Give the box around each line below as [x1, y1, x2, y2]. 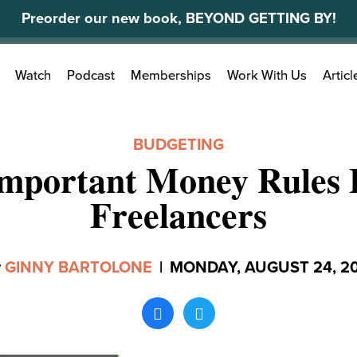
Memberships [131, 68, 211, 84]
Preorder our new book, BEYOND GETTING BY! [21, 10, 336, 27]
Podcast [67, 68, 115, 84]
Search [50, 60, 88, 76]
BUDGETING [133, 135, 224, 155]
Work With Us [227, 68, 307, 84]
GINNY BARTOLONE [4, 258, 152, 277]
